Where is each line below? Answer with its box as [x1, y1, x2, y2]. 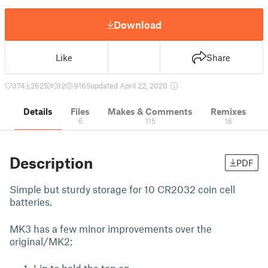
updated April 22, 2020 [90, 81, 169, 90]
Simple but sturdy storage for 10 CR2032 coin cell [10, 183, 235, 195]
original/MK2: [10, 235, 72, 247]
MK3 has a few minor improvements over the [10, 223, 212, 234]
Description [10, 154, 93, 172]
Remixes [211, 106, 246, 117]
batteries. [10, 196, 52, 208]
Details [23, 106, 53, 117]
